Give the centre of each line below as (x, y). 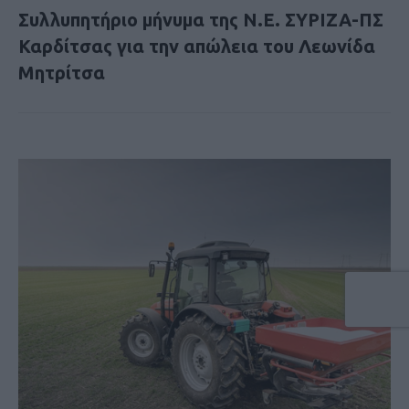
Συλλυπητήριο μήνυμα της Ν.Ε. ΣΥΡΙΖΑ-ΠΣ (201, 19)
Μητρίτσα (62, 72)
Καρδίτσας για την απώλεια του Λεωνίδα (197, 46)
